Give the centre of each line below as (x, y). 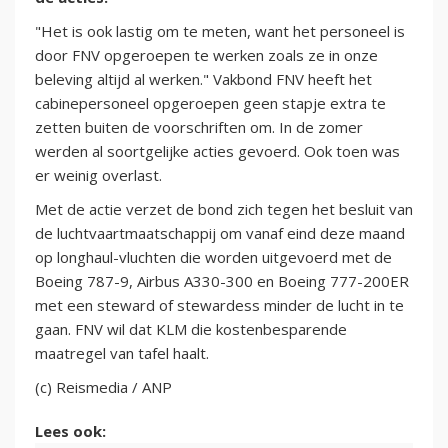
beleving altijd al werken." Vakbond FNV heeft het (203, 79)
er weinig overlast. (98, 175)
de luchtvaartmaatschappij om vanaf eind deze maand (220, 233)
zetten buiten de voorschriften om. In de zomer (199, 127)
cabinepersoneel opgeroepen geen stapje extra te (210, 103)
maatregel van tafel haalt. (122, 353)
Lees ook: (70, 431)
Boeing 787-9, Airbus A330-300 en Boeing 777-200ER (222, 281)
